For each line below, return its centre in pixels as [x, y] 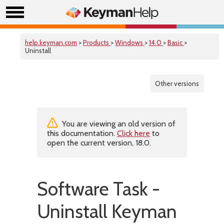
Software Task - [98, 189]
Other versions [177, 83]
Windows [130, 42]
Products [97, 42]
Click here [133, 133]
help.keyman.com [51, 42]
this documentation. [82, 133]
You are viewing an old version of [118, 124]
